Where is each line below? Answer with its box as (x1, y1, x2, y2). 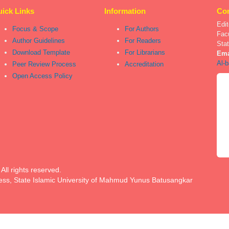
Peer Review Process (12, 60, 76, 68)
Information (104, 7, 146, 16)
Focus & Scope (12, 25, 58, 33)
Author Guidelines (12, 37, 65, 45)
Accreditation (125, 60, 164, 68)
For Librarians (125, 49, 165, 57)
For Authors (125, 25, 159, 33)
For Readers (125, 37, 161, 45)
